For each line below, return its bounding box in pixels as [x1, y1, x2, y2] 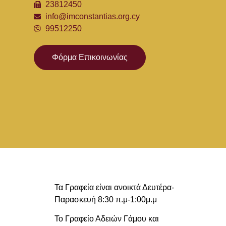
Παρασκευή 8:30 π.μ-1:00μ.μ [54, 195, 157, 204]
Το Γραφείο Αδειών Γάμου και [54, 214, 159, 223]
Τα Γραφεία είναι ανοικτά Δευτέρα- [54, 183, 174, 192]
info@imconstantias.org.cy [45, 12, 140, 21]
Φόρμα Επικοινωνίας [52, 53, 128, 62]
